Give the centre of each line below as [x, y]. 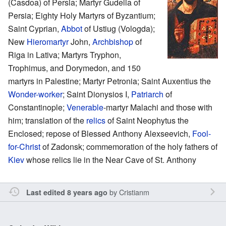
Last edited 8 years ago [67, 192]
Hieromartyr [48, 41]
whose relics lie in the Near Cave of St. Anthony [110, 159]
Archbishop [113, 41]
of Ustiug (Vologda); [119, 28]
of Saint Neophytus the [147, 120]
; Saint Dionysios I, [97, 94]
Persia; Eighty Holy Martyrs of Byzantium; [82, 15]
